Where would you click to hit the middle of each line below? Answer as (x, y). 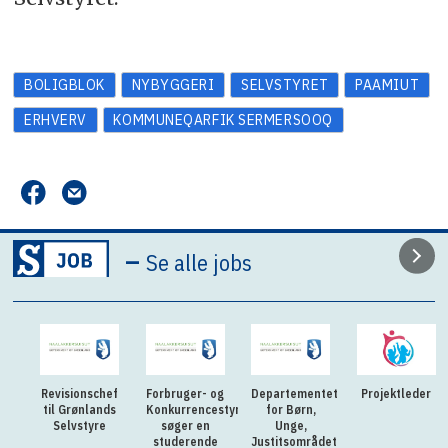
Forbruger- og (185, 394)
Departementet (295, 394)
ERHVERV (55, 120)
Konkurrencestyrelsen (208, 410)
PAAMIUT (387, 85)
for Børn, (290, 410)
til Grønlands (80, 410)
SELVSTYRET (285, 85)
